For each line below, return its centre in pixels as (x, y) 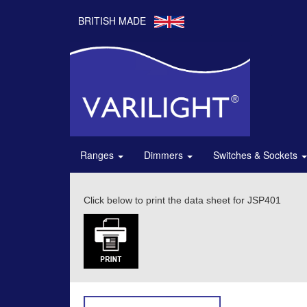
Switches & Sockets (257, 155)
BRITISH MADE (112, 21)
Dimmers (165, 155)
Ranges (98, 155)
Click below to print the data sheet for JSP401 (182, 200)
